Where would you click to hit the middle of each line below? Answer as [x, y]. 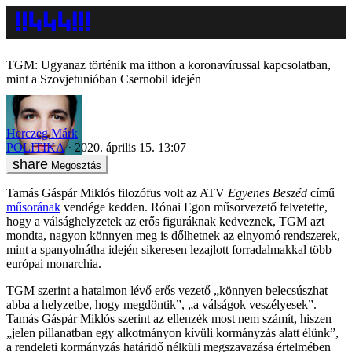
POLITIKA [35, 147]
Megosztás [76, 165]
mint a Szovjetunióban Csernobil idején [104, 79]
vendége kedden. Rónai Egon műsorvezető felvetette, [194, 207]
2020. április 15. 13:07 [130, 147]
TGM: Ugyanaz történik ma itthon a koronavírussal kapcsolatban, [169, 65]
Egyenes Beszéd [268, 192]
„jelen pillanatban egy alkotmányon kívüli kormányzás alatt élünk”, [172, 332]
